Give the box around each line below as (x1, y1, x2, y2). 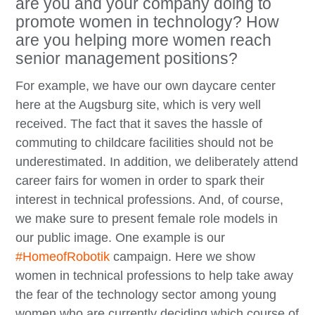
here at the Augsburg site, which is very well (15, 98, 262, 112)
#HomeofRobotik (15, 250, 110, 264)
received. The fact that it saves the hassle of (15, 117, 263, 131)
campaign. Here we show (110, 250, 256, 264)
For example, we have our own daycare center (15, 79, 276, 94)
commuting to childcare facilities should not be (15, 136, 274, 150)
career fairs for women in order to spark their (15, 174, 265, 188)
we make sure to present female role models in (15, 212, 278, 226)
